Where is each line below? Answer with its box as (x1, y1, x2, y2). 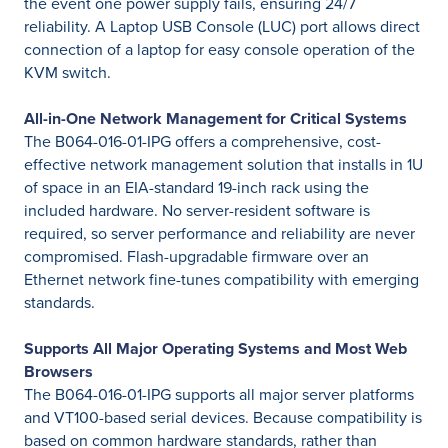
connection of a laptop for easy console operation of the (24, 38, 415, 61)
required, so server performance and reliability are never (24, 222, 415, 245)
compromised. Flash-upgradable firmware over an (24, 245, 369, 268)
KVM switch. (24, 61, 111, 84)
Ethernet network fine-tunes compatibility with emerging (24, 268, 419, 291)
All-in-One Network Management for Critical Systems (24, 107, 407, 130)
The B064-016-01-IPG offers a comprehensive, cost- (24, 130, 381, 153)
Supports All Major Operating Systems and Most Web (24, 337, 407, 360)
